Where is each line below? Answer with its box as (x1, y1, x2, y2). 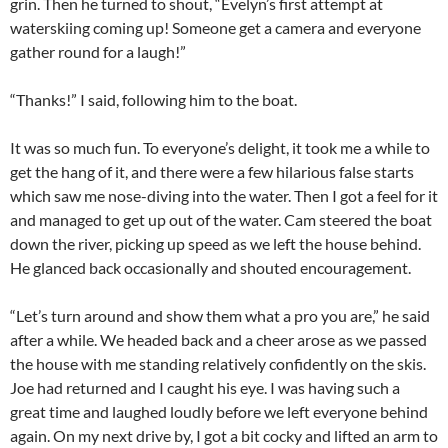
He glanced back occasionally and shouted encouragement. (10, 258, 411, 278)
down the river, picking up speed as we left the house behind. (10, 234, 421, 254)
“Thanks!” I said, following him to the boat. (10, 90, 297, 110)
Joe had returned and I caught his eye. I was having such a (10, 378, 400, 398)
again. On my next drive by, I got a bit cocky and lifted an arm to (10, 426, 438, 446)
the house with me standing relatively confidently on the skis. (10, 354, 426, 374)
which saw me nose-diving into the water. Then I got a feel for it (10, 186, 438, 206)
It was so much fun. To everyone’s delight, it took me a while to (10, 138, 430, 158)
